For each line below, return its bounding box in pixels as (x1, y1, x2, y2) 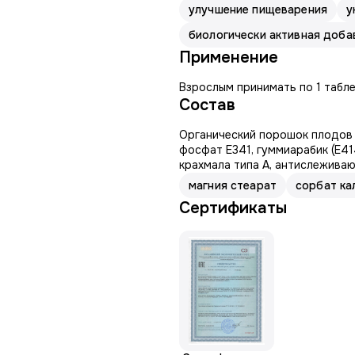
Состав (179, 95, 235, 115)
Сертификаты (179, 198, 287, 218)
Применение (179, 48, 278, 67)
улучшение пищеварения (189, 2, 327, 17)
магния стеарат (189, 178, 277, 193)
